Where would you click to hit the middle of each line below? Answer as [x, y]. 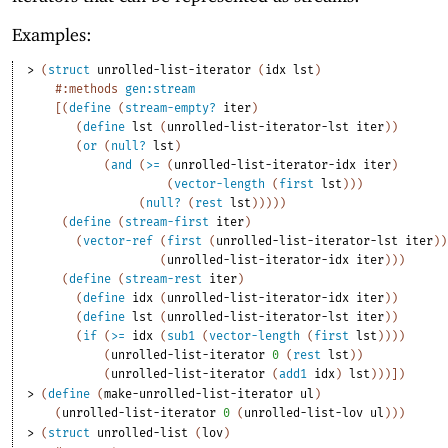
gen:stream [160, 88]
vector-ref [118, 240]
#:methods [87, 88]
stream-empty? [171, 107]
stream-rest [164, 278]
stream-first [167, 221]
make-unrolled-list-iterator [199, 393]
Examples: [52, 34]
